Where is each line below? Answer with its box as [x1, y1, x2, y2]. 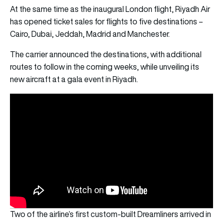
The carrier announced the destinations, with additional [10, 49, 202, 60]
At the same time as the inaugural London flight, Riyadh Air [10, 3, 210, 15]
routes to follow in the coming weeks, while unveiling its [10, 61, 199, 73]
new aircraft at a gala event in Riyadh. [10, 74, 138, 85]
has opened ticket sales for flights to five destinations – [10, 16, 203, 27]
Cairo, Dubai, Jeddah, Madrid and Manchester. [10, 28, 171, 40]
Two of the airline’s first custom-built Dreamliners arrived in [10, 208, 211, 220]
